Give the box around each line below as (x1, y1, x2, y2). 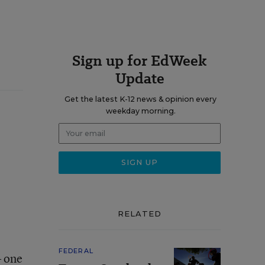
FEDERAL (59, 247, 93, 255)
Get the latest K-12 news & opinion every (64, 95, 216, 104)
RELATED (117, 209, 162, 218)
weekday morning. (105, 106, 176, 115)
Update (115, 68, 164, 89)
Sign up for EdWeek (72, 50, 207, 71)
